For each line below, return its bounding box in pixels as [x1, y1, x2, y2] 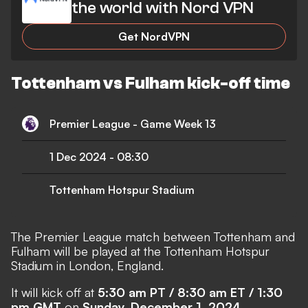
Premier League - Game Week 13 [49, 116, 216, 131]
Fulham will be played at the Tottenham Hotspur [11, 243, 269, 259]
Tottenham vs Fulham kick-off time [11, 74, 290, 93]
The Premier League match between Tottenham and [11, 229, 295, 245]
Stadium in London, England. [11, 258, 164, 274]
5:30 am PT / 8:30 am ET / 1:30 [98, 285, 283, 300]
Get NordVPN [118, 30, 190, 44]
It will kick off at [11, 285, 98, 300]
